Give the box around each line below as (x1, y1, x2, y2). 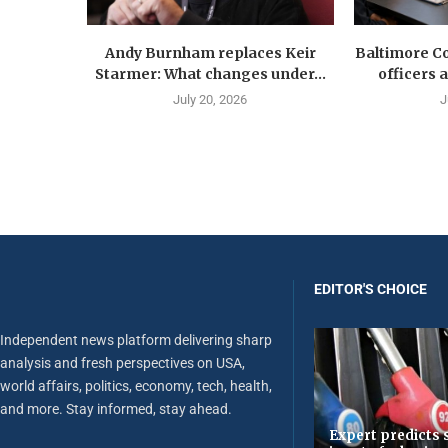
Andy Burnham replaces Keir (104, 44, 316, 63)
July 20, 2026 (173, 92, 248, 108)
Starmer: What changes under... (94, 65, 326, 84)
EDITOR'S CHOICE (313, 281, 427, 298)
